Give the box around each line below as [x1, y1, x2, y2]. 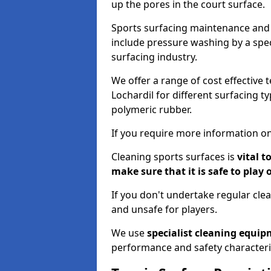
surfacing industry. [111, 50, 197, 64]
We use [111, 226, 147, 240]
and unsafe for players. [111, 203, 217, 216]
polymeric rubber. [111, 103, 192, 116]
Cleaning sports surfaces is [111, 150, 235, 163]
